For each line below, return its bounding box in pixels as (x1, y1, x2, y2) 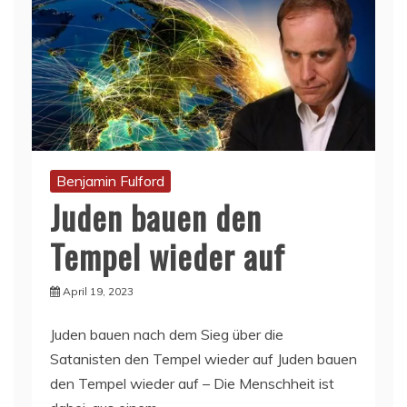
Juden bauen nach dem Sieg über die (50, 324, 283, 343)
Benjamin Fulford (56, 171, 164, 190)
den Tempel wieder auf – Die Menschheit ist (50, 373, 334, 392)
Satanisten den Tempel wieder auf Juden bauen (50, 349, 357, 368)
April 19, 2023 (63, 283, 134, 298)
